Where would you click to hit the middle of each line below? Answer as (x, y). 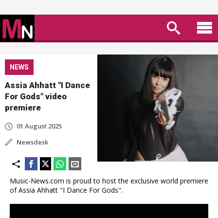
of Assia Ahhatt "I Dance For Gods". (66, 190)
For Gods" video (36, 96)
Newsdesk (32, 142)
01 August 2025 (39, 126)
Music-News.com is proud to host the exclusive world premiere (109, 181)
